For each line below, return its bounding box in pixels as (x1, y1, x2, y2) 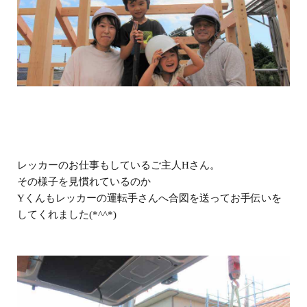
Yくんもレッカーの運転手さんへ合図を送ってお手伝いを (17, 192, 282, 204)
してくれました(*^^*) (17, 208, 116, 220)
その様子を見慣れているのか (17, 175, 151, 187)
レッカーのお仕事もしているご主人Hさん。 (17, 159, 220, 171)
